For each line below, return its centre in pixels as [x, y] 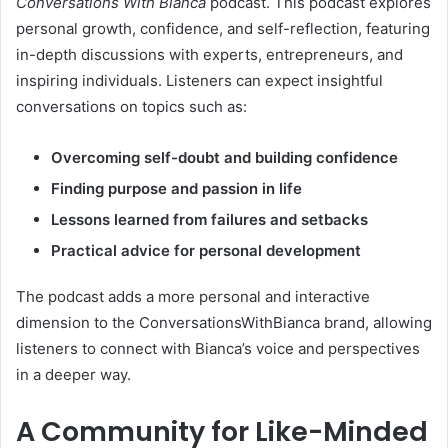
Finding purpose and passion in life [176, 188]
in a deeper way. [73, 374]
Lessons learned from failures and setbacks [209, 219]
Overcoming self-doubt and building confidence [224, 157]
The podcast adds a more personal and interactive [193, 296]
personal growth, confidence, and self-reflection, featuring [223, 28]
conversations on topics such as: [131, 106]
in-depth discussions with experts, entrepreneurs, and [209, 54]
